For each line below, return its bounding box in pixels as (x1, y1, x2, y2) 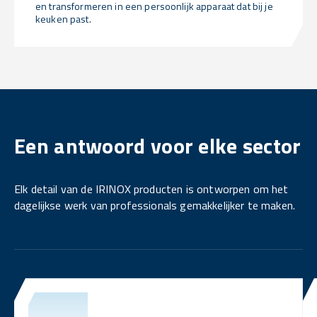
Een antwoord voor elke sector (14, 129, 301, 163)
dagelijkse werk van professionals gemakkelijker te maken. (14, 197, 296, 214)
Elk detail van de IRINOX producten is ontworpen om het (14, 180, 289, 198)
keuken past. (35, 11, 91, 27)
